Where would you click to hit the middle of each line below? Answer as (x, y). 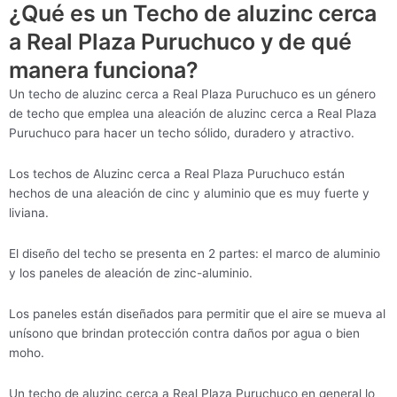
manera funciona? (104, 70)
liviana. (29, 213)
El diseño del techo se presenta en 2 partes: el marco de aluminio (195, 254)
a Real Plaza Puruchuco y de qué (180, 42)
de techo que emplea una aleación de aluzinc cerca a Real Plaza (193, 114)
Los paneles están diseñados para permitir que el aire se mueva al (197, 314)
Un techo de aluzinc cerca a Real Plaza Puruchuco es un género (192, 94)
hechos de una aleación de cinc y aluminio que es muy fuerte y (189, 194)
